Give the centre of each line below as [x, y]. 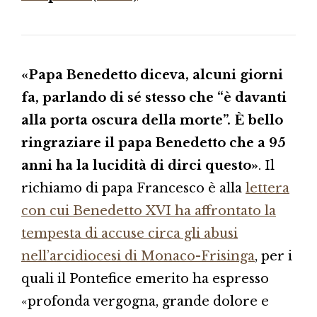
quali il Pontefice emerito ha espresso [145, 278]
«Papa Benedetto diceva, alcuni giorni [152, 75]
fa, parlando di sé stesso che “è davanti [154, 97]
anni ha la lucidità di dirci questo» [140, 165]
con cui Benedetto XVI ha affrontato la [149, 211]
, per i [273, 256]
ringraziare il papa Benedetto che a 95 [154, 143]
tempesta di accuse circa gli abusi [129, 233]
